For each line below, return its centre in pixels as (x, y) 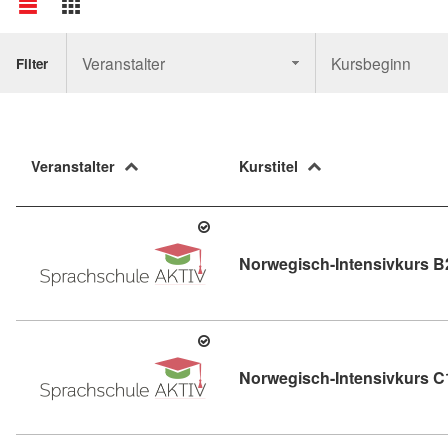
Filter (32, 63)
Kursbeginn (371, 63)
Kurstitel (268, 166)
